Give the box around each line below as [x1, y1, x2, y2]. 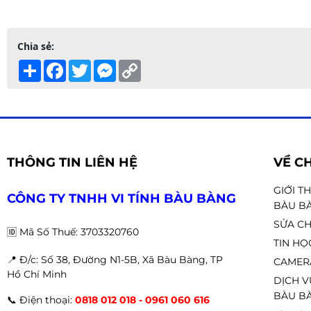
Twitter [91, 58, 124, 72]
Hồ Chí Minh [7, 268, 67, 280]
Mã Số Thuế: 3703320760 [19, 226, 139, 238]
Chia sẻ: [17, 40, 54, 53]
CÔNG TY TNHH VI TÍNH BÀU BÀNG [7, 191, 236, 206]
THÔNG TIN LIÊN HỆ [7, 155, 137, 170]
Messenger [116, 58, 168, 72]
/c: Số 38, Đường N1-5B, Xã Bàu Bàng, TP [28, 253, 223, 266]
